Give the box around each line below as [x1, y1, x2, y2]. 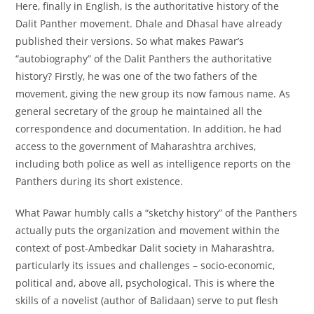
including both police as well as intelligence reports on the [15, 157, 292, 170]
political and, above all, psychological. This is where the [15, 276, 275, 289]
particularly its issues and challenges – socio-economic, [15, 259, 275, 272]
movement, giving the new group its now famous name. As [15, 87, 291, 100]
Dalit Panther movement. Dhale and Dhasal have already [15, 17, 282, 30]
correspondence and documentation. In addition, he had [15, 122, 282, 135]
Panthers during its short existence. [15, 175, 184, 188]
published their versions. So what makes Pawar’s [15, 34, 245, 48]
